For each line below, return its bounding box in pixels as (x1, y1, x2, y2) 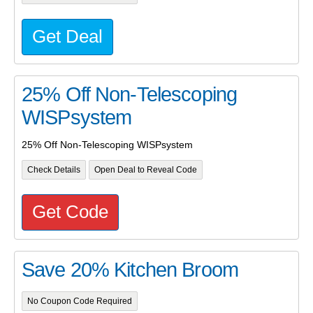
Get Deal (32, 26, 103, 46)
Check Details (27, 166, 80, 175)
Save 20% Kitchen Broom (22, 258, 238, 281)
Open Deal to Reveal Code (94, 166, 197, 175)
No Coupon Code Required (27, 296, 132, 305)
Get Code (32, 201, 108, 221)
